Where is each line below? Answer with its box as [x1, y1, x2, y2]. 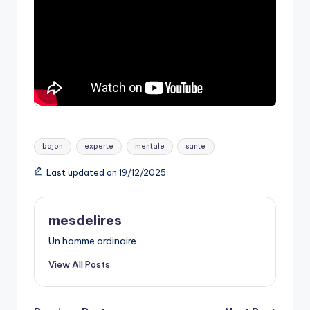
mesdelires [48, 212, 122, 229]
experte [84, 141, 113, 151]
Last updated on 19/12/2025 [46, 167, 166, 179]
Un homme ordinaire [48, 234, 136, 247]
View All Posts [48, 259, 110, 271]
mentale [134, 141, 165, 151]
